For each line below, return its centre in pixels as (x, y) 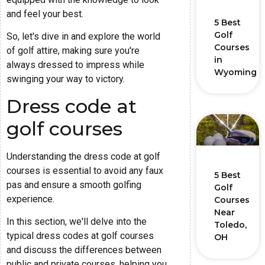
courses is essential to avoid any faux (85, 170)
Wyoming (235, 72)
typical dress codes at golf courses (80, 236)
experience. (30, 199)
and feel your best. (45, 14)
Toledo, (230, 225)
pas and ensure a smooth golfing (74, 185)
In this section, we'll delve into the (77, 222)
